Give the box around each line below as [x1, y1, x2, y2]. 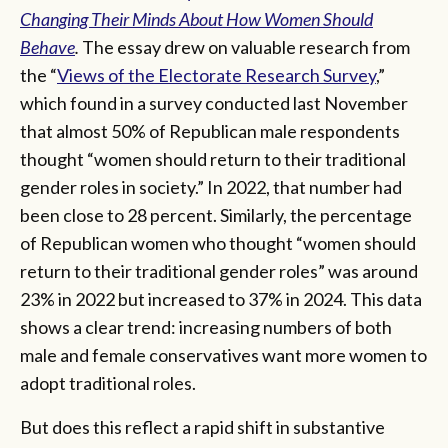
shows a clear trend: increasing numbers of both [20, 315, 392, 338]
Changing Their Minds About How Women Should [20, 7, 373, 30]
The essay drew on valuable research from [82, 35, 410, 58]
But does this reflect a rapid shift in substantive [20, 415, 385, 438]
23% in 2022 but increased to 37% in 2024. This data [20, 287, 422, 310]
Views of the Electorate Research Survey [57, 63, 376, 86]
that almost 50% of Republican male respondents [20, 119, 400, 142]
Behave [20, 35, 75, 58]
